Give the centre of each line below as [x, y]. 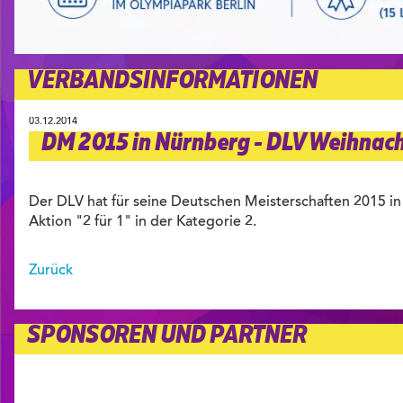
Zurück [51, 270]
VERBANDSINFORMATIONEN [172, 82]
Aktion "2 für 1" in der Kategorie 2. [143, 222]
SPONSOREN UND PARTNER [167, 336]
